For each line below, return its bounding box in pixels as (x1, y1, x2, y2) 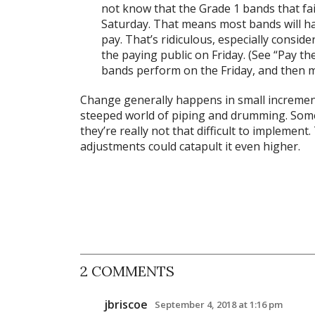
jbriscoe (104, 297, 148, 313)
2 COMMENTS (80, 262, 174, 281)
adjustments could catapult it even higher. (80, 139, 300, 155)
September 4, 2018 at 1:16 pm (155, 298, 283, 311)
